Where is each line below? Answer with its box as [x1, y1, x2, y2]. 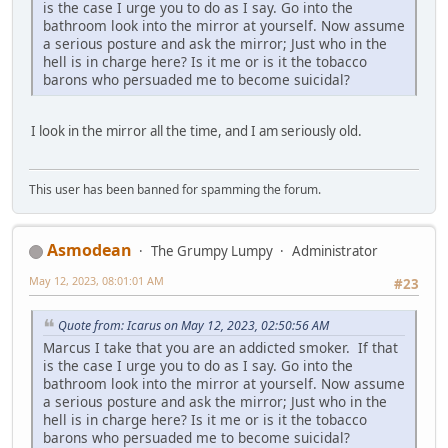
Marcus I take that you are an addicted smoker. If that [43, 338, 398, 358]
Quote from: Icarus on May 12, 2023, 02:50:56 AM [58, 316, 329, 334]
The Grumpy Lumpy [151, 242, 273, 261]
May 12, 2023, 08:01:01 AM [29, 273, 164, 289]
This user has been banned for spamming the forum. [29, 181, 321, 199]
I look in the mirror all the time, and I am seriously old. [31, 121, 362, 140]
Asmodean [47, 239, 132, 262]
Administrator [292, 242, 378, 261]
